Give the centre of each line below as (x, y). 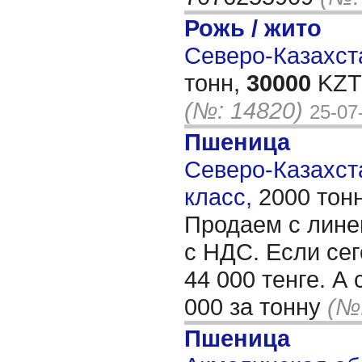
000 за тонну (256, 307)
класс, (221, 197)
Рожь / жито (253, 28)
